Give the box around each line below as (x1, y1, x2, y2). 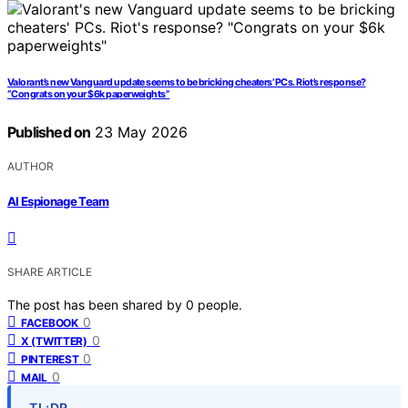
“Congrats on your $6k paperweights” (7, 88, 170, 101)
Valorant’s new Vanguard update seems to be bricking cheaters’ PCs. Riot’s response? (7, 76, 366, 89)
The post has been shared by (7, 296, 186, 312)
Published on (7, 123, 91, 142)
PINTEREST (21, 352, 79, 366)
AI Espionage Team (7, 193, 109, 209)
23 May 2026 (90, 123, 189, 142)
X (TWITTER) (21, 333, 87, 348)
